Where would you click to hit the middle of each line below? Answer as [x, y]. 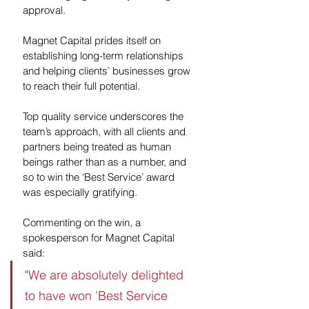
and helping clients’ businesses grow [108, 70]
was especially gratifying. [81, 192]
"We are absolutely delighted [106, 275]
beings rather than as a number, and [106, 161]
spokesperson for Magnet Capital [100, 237]
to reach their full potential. [83, 86]
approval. [44, 10]
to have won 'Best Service [98, 295]
